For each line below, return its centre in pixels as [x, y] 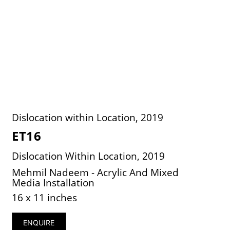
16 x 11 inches [45, 197]
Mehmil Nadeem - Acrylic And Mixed [95, 172]
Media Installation [53, 182]
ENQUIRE [39, 222]
